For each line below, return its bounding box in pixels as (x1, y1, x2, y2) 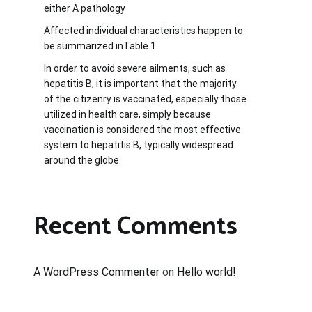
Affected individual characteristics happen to (44, 24, 243, 36)
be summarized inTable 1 (44, 40, 156, 52)
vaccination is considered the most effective (44, 123, 241, 135)
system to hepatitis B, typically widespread (44, 139, 233, 150)
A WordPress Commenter (33, 265, 159, 279)
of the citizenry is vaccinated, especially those (44, 93, 247, 104)
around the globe (44, 154, 119, 166)
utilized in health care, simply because (44, 108, 211, 120)
